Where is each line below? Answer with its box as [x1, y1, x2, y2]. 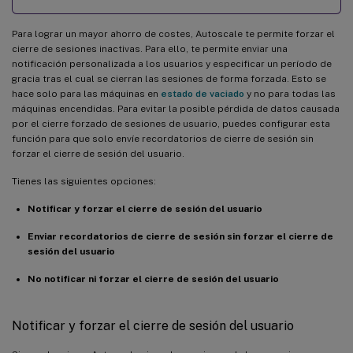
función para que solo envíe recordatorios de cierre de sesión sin [12, 132, 314, 144]
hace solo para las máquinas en [12, 87, 161, 99]
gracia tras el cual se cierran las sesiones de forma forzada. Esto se [12, 72, 326, 84]
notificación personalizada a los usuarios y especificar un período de [12, 58, 332, 69]
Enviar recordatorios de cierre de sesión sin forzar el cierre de [28, 230, 333, 242]
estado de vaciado [161, 87, 244, 99]
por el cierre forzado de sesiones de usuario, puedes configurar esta [12, 117, 330, 129]
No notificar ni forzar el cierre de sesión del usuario [28, 273, 279, 284]
